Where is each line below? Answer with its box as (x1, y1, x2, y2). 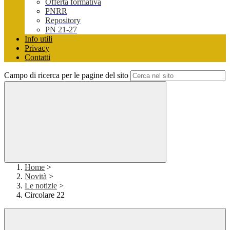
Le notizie (25, 181, 57, 190)
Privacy (25, 44, 49, 53)
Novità (25, 172, 47, 181)
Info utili (25, 34, 52, 44)
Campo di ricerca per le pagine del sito (4, 71, 128, 80)
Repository (45, 16, 81, 25)
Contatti (25, 53, 50, 62)
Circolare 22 (25, 190, 65, 200)
